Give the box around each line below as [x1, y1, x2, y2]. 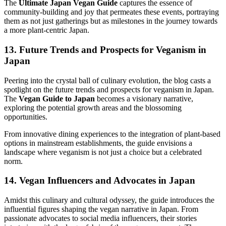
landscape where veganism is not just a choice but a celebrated [4, 147, 202, 156]
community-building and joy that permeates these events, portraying [4, 8, 219, 17]
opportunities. [4, 112, 47, 121]
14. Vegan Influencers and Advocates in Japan [4, 175, 195, 186]
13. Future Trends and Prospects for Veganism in [4, 44, 206, 55]
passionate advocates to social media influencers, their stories [4, 214, 197, 223]
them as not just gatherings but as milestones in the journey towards [4, 17, 217, 26]
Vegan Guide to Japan [19, 94, 95, 103]
